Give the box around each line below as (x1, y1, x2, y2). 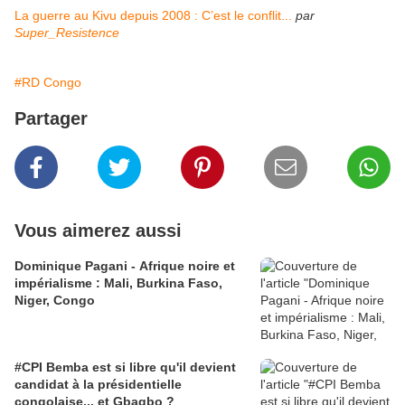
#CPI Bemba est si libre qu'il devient (14, 360, 236, 375)
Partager (14, 108, 88, 129)
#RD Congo (14, 75, 81, 90)
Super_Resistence (14, 25, 119, 41)
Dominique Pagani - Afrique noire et (14, 259, 235, 274)
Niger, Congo (14, 293, 95, 308)
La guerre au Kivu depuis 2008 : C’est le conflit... (14, 8, 292, 24)
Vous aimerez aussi (14, 221, 182, 241)
